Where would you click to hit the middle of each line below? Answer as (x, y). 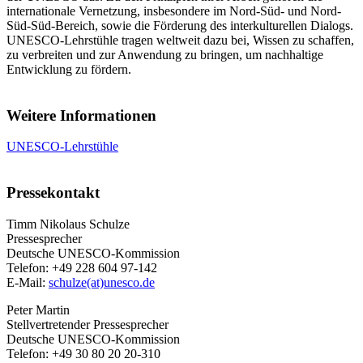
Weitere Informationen (81, 115)
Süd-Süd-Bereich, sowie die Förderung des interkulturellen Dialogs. (180, 26)
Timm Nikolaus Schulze (68, 224)
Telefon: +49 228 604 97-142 (82, 267)
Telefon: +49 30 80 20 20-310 (83, 353)
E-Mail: (28, 282)
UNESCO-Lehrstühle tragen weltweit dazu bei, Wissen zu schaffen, (180, 41)
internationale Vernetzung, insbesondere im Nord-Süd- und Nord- (174, 11)
